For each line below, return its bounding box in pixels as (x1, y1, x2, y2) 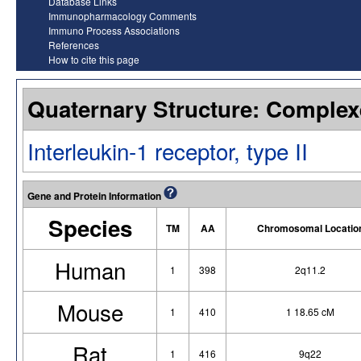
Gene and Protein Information (27, 188, 164, 203)
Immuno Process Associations (48, 23, 180, 37)
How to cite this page (48, 52, 139, 66)
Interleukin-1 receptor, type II (27, 134, 308, 167)
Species (48, 211, 132, 244)
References (48, 37, 99, 52)
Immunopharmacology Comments (48, 8, 197, 23)
